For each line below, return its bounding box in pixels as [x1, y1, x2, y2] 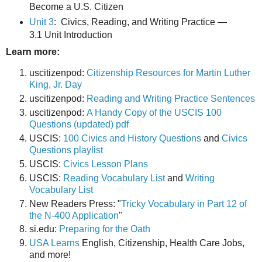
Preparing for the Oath [59, 224, 150, 235]
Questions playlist [29, 144, 103, 155]
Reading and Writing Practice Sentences [87, 93, 255, 104]
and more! [29, 250, 71, 260]
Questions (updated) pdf [29, 119, 129, 129]
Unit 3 [29, 17, 54, 27]
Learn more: [6, 46, 60, 57]
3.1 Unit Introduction [29, 30, 115, 40]
